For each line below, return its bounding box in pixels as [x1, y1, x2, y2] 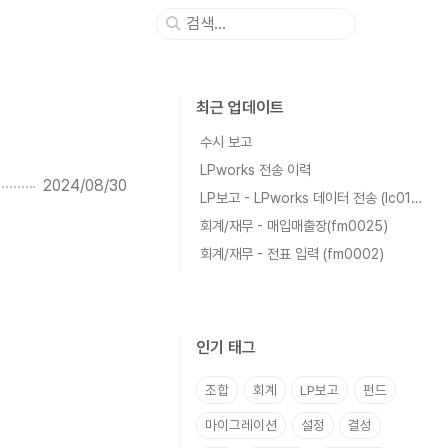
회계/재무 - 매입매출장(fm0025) [200, 217, 388, 234]
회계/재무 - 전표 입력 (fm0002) [200, 245, 384, 262]
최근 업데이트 [196, 98, 284, 117]
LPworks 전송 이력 [200, 161, 311, 178]
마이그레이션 [205, 417, 277, 434]
